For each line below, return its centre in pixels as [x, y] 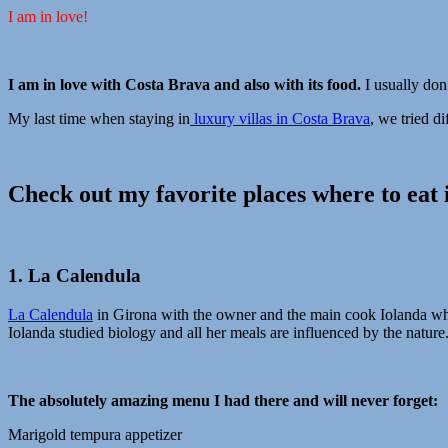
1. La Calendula [74, 276]
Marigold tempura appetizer [95, 434]
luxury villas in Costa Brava [280, 118]
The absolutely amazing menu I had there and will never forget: [223, 400]
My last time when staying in [99, 118]
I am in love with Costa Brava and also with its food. [184, 84]
